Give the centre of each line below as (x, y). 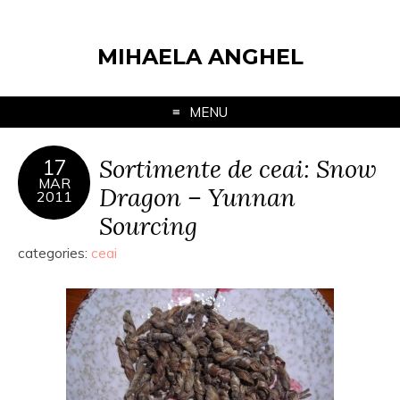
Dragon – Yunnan (197, 197)
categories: (54, 253)
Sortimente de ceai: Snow (238, 168)
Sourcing (148, 225)
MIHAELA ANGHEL (200, 57)
